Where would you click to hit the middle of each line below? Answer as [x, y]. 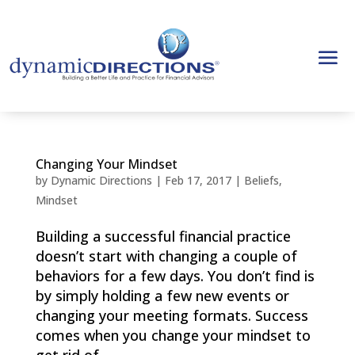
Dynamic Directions [101, 180]
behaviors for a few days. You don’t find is [175, 276]
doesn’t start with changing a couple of [166, 256]
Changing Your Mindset [106, 164]
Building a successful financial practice [163, 236]
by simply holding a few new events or [162, 296]
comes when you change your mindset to [173, 335]
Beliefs [261, 180]
